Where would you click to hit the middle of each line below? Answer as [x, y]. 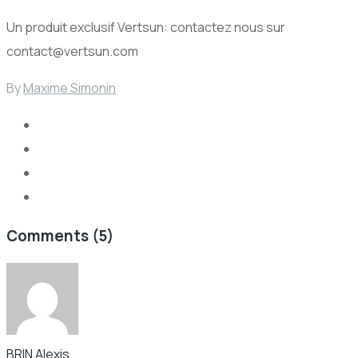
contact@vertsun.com [72, 52]
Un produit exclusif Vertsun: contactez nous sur [146, 28]
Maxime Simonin [70, 88]
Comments [49, 236]
